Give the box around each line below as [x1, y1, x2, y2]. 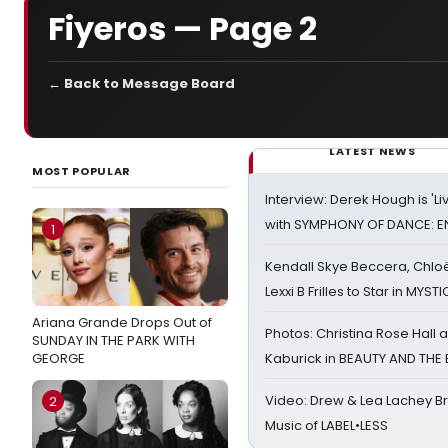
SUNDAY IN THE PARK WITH [32, 331, 195, 350]
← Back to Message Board [48, 74, 235, 93]
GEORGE [32, 349, 85, 368]
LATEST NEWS [329, 143, 416, 159]
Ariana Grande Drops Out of [32, 313, 212, 332]
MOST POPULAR [32, 163, 131, 179]
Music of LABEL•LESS [265, 416, 388, 435]
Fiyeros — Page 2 [48, 5, 317, 51]
